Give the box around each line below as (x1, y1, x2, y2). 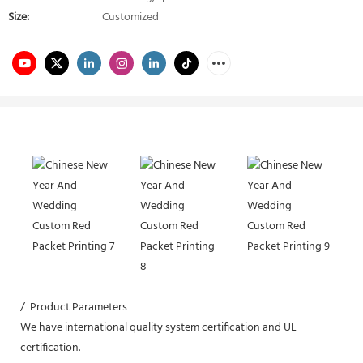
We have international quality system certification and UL (20, 318, 297, 337)
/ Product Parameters (20, 297, 127, 317)
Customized (102, 8, 159, 27)
